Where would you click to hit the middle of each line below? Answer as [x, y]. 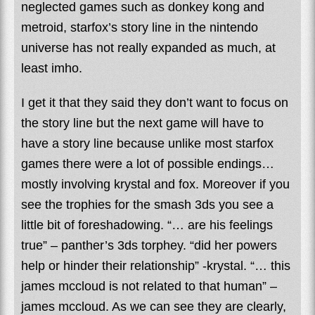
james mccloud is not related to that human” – [149, 286]
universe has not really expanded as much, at [148, 47]
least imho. [52, 68]
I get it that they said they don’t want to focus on [155, 102]
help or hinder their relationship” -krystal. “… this [156, 265]
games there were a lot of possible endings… [148, 163]
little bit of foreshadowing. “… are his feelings [147, 225]
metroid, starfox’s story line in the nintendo [140, 27]
